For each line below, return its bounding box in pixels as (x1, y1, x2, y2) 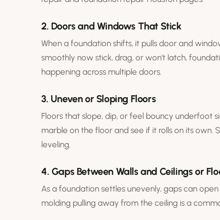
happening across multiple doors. (41, 66, 162, 77)
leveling (41, 139, 69, 149)
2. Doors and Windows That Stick (41, 20, 182, 32)
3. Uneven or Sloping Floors (41, 92, 156, 105)
